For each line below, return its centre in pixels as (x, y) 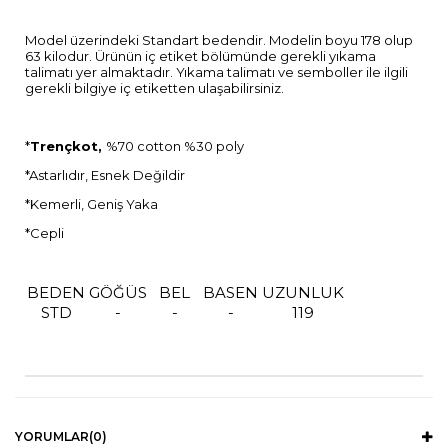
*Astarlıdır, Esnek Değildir (105, 174)
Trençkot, (68, 145)
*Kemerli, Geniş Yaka (93, 203)
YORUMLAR (52, 436)
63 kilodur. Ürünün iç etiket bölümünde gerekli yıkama (200, 55)
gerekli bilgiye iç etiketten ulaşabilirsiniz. (154, 87)
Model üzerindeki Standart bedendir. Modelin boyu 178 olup (219, 39)
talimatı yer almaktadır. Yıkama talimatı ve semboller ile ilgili (216, 71)
